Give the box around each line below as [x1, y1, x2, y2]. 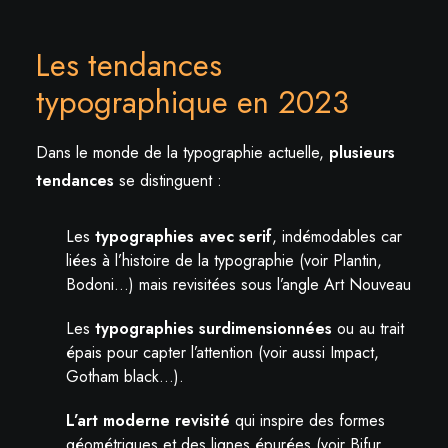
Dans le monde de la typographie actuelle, [36, 140, 329, 164]
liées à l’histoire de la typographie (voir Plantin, [66, 248, 382, 272]
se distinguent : [114, 168, 222, 192]
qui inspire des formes [230, 408, 385, 432]
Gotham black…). [66, 364, 184, 388]
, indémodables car [272, 224, 402, 248]
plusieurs [329, 140, 395, 164]
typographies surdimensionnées [95, 316, 332, 340]
